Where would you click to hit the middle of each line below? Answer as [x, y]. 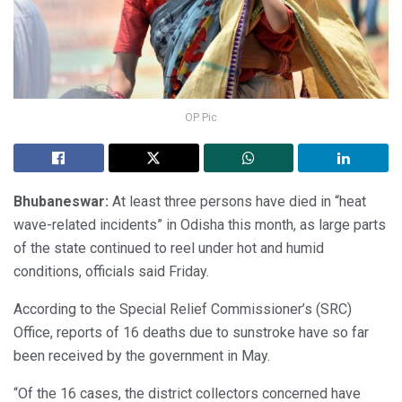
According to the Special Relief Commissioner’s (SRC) [183, 309]
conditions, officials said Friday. [111, 271]
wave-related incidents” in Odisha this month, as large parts [200, 224]
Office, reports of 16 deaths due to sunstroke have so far [191, 332]
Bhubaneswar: [63, 201]
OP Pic [201, 117]
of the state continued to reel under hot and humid [169, 248]
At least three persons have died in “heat [239, 201]
